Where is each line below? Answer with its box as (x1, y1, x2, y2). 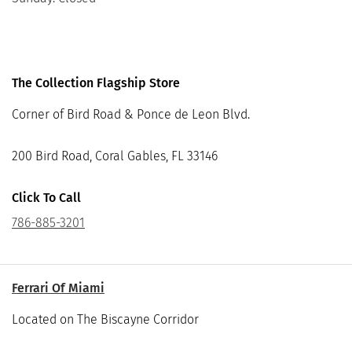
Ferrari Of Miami (12, 280, 104, 295)
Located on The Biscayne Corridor (12, 311, 199, 327)
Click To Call (12, 189, 81, 205)
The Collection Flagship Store (12, 75, 180, 91)
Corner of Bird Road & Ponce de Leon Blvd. (12, 107, 250, 123)
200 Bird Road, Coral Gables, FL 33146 (12, 148, 218, 164)
